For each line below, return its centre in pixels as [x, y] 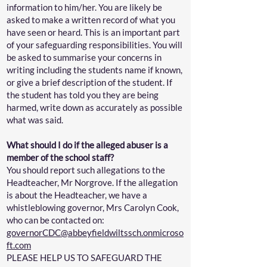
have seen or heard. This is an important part [93, 32]
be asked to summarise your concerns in [84, 57]
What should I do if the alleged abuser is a [87, 145]
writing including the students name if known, [94, 70]
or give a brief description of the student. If [89, 82]
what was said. [36, 120]
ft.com [19, 245]
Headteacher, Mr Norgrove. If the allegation [92, 182]
